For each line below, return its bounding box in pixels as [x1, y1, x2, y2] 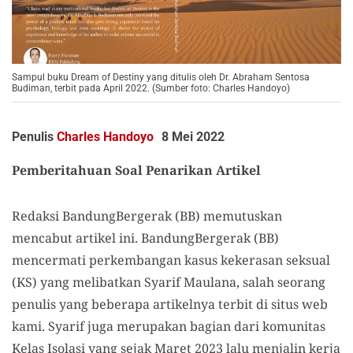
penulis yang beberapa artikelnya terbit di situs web [12, 295, 328, 314]
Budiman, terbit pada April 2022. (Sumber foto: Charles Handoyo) [12, 83, 290, 95]
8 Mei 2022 [162, 129, 225, 145]
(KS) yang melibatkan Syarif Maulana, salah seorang [12, 273, 325, 292]
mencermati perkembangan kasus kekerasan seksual [12, 251, 330, 269]
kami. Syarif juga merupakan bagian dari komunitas [12, 318, 325, 336]
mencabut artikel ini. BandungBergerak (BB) [12, 229, 279, 247]
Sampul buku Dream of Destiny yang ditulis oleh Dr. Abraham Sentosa [12, 72, 310, 84]
